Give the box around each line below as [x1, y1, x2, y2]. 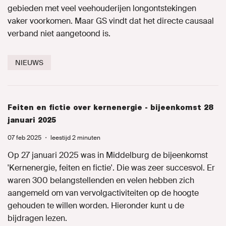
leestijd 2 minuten [50, 134, 100, 142]
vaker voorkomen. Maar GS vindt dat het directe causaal [8, 16, 214, 26]
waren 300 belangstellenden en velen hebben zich [8, 175, 194, 186]
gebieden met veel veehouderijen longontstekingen [8, 3, 196, 14]
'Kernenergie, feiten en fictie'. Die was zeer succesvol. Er [8, 162, 215, 173]
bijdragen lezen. [8, 213, 67, 223]
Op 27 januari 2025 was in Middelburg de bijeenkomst [8, 150, 208, 160]
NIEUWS [15, 58, 43, 67]
